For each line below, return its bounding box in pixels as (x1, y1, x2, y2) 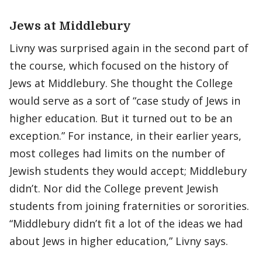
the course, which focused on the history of (9, 58, 229, 73)
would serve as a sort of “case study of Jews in (9, 94, 240, 108)
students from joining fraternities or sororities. (9, 199, 249, 213)
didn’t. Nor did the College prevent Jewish (9, 181, 218, 195)
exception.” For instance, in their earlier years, (9, 129, 242, 143)
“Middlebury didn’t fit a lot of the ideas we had (9, 216, 243, 230)
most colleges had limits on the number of (9, 146, 225, 160)
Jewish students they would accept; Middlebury (9, 164, 247, 178)
